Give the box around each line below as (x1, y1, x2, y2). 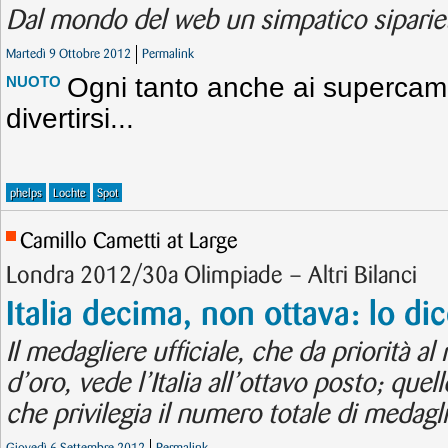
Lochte (53, 188, 86, 199)
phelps (10, 188, 42, 199)
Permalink (142, 48, 194, 60)
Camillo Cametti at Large (20, 231, 238, 252)
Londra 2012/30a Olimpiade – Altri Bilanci (6, 265, 417, 287)
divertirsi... (6, 103, 134, 134)
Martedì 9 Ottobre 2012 (6, 48, 131, 60)
